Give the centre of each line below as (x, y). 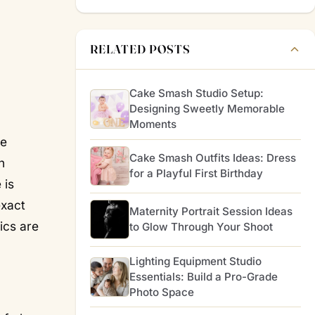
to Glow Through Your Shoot (201, 227)
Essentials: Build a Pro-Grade (204, 276)
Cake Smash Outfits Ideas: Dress (213, 158)
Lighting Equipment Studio (195, 261)
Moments (153, 124)
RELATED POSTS (141, 49)
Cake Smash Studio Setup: (197, 93)
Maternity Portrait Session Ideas (211, 212)
